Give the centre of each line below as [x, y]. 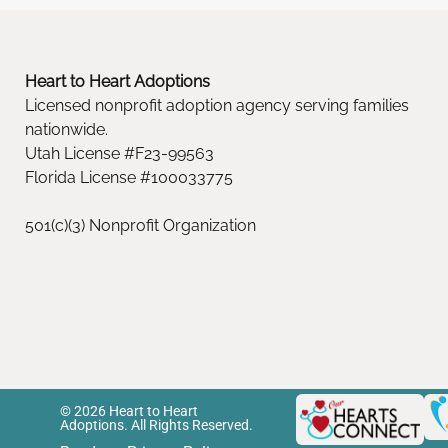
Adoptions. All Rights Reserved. [161, 425]
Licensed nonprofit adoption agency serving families [217, 105]
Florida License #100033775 [129, 177]
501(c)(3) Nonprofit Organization [140, 225]
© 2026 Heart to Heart [129, 411]
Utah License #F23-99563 [119, 153]
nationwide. [66, 129]
